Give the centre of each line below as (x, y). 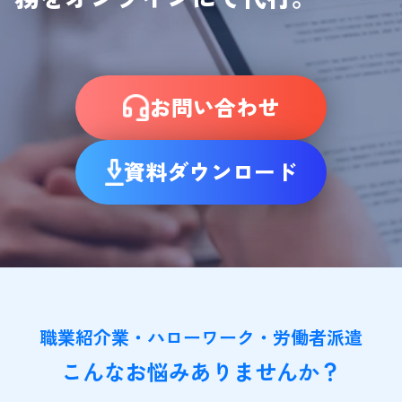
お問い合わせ (214, 106)
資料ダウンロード (210, 170)
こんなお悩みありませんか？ (201, 371)
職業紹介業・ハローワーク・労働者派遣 (201, 337)
